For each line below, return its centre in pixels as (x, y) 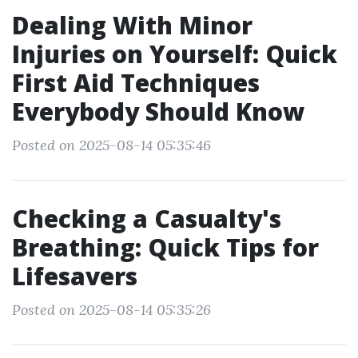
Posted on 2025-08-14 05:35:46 (111, 145)
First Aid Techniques (136, 83)
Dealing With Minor (132, 25)
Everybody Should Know (158, 111)
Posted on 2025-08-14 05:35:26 (111, 310)
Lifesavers (75, 276)
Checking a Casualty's (147, 219)
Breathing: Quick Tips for (165, 247)
